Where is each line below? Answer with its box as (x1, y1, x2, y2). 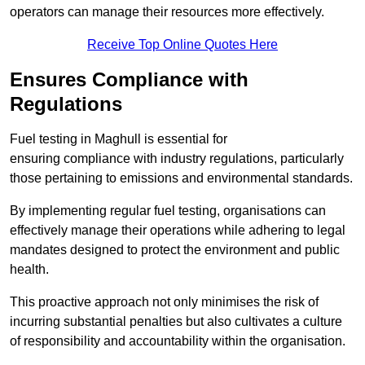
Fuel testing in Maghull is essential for (10, 132, 227, 147)
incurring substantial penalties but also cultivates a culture (10, 314, 342, 329)
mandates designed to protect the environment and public (10, 243, 340, 257)
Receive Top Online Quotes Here (87, 37, 278, 52)
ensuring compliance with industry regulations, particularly (10, 152, 344, 166)
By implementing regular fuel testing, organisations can (10, 204, 326, 218)
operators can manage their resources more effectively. (10, 5, 324, 20)
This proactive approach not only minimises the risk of (10, 295, 319, 310)
